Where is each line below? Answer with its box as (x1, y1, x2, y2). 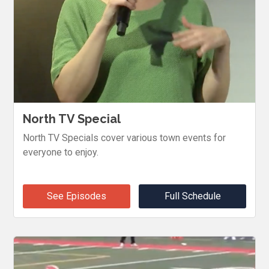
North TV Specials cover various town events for (23, 132, 226, 144)
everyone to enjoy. (23, 147, 99, 159)
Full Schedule (164, 190, 221, 202)
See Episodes (46, 190, 106, 202)
